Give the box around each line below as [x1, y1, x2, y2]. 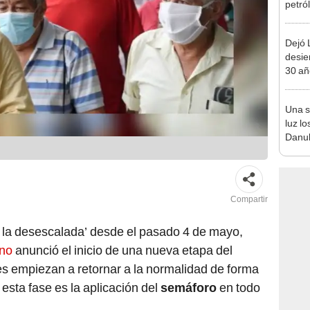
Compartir [230, 194, 268, 205]
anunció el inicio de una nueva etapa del [12, 243, 232, 258]
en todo [219, 280, 260, 295]
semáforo [161, 280, 219, 295]
